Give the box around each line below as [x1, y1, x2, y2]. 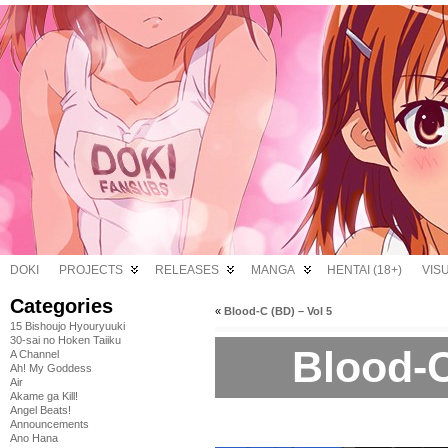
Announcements [10, 418, 89, 430]
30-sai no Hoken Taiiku [10, 334, 121, 346]
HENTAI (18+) [327, 263, 402, 277]
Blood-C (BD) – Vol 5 [224, 305, 332, 317]
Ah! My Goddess [10, 362, 92, 374]
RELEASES [155, 263, 219, 277]
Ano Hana [10, 432, 58, 444]
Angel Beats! [10, 404, 71, 416]
